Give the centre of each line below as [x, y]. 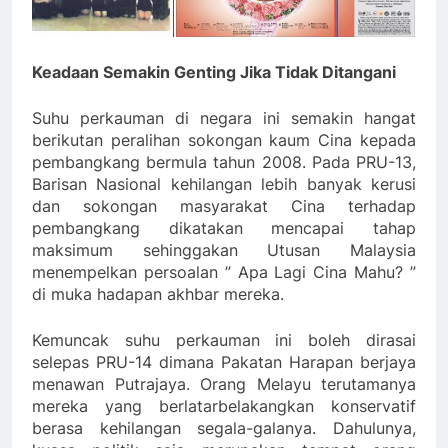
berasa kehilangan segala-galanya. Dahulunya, [224, 428]
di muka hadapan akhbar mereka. [158, 294]
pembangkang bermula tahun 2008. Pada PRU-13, [224, 162]
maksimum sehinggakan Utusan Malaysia [224, 250]
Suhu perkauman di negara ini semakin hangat [224, 118]
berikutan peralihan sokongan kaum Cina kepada [224, 140]
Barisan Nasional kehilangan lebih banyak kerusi [224, 184]
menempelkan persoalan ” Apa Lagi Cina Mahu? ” [224, 272]
